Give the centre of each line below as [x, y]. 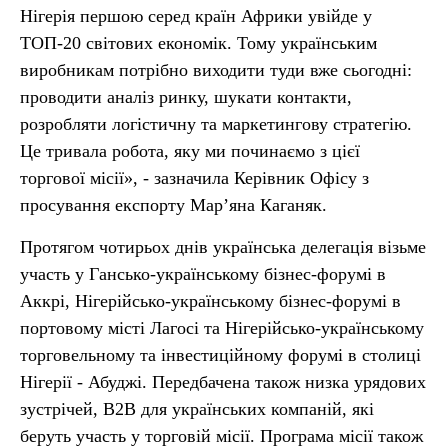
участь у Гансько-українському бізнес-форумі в [203, 274]
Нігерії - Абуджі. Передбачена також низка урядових [223, 382]
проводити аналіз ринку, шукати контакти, [186, 97]
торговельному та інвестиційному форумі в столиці [220, 355]
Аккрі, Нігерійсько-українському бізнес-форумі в [210, 301]
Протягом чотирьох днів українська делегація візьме [223, 247]
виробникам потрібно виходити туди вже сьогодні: [216, 70]
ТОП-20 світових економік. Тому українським [198, 43]
